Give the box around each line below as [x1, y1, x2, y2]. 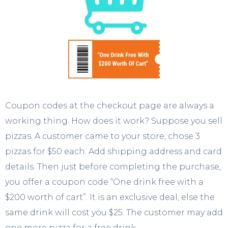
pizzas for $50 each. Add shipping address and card [5, 146, 222, 156]
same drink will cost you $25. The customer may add [5, 207, 223, 217]
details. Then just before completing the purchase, [5, 161, 221, 172]
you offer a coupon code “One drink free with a [5, 177, 204, 187]
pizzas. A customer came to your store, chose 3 [5, 131, 200, 141]
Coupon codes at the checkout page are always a [5, 100, 214, 110]
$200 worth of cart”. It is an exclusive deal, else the [5, 192, 215, 202]
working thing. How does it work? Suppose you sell [5, 116, 222, 126]
